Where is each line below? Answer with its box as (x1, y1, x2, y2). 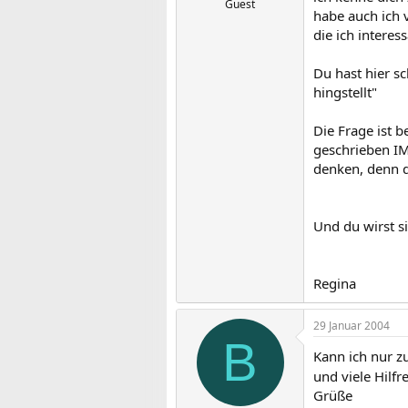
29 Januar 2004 (313, 318, 390, 333)
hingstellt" (313, 83, 377, 101)
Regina (313, 274, 356, 292)
